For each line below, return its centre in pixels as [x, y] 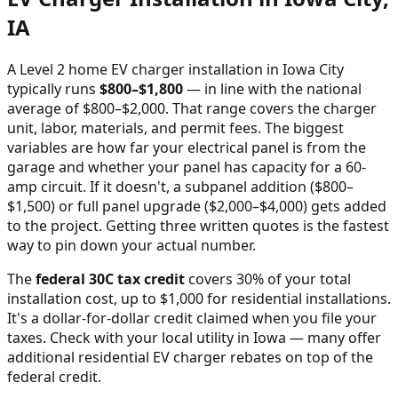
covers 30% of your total [268, 279]
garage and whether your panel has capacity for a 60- [187, 167]
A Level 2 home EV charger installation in [145, 69]
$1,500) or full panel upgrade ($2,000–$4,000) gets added [197, 206]
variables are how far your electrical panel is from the [187, 147]
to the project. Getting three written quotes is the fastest [198, 225]
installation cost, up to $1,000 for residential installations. [199, 298]
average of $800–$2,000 [86, 108]
